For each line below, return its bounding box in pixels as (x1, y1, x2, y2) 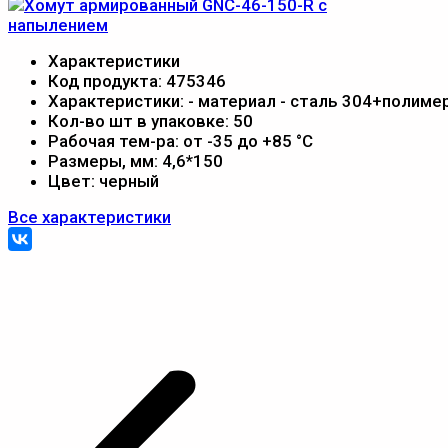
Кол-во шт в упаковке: (48, 110, 233, 131)
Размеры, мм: (48, 150, 162, 171)
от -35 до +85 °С (183, 130, 313, 151)
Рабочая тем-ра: (48, 130, 183, 151)
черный (99, 170, 159, 191)
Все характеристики (8, 206, 171, 227)
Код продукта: (48, 70, 166, 91)
